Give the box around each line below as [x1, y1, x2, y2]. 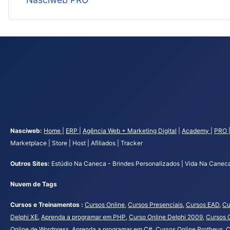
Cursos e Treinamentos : [10, 200, 85, 208]
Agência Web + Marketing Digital [83, 126, 177, 135]
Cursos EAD [186, 200, 219, 208]
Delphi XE [10, 213, 38, 221]
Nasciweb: [10, 126, 44, 135]
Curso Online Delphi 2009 [129, 213, 203, 221]
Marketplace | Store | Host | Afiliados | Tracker [10, 139, 143, 147]
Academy [182, 126, 210, 135]
